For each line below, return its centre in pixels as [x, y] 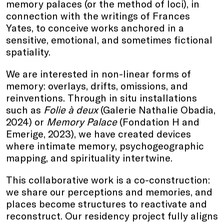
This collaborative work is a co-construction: [108, 179]
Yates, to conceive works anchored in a [95, 27]
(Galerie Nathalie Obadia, [157, 109]
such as [25, 109]
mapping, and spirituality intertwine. [89, 157]
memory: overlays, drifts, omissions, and [97, 85]
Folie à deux [71, 109]
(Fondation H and [158, 121]
